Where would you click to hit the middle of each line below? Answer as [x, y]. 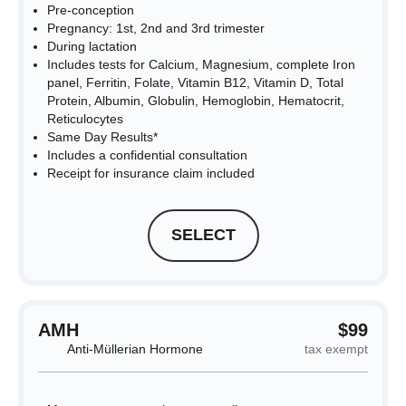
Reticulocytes [85, 118]
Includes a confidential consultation [147, 155]
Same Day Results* [102, 136]
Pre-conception [91, 10]
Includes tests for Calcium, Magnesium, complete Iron [201, 64]
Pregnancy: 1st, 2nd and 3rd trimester [156, 28]
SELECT [203, 235]
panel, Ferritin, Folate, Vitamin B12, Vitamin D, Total [195, 82]
